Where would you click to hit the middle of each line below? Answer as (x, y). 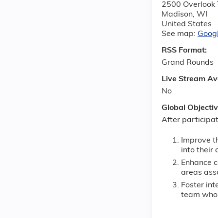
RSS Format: (185, 51)
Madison (177, 15)
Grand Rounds (188, 63)
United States (187, 25)
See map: (180, 34)
